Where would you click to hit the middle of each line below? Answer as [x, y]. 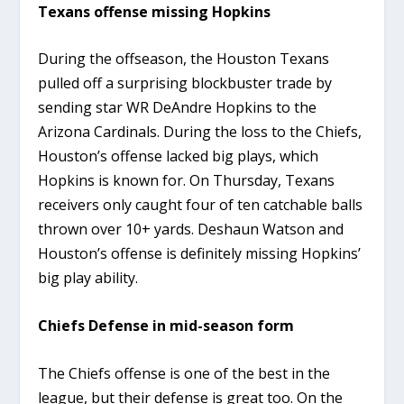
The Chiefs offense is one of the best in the [184, 373]
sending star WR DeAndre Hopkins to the [178, 108]
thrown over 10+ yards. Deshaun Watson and [191, 230]
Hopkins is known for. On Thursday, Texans [187, 181]
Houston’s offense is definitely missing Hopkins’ [200, 254]
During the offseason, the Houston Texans [184, 59]
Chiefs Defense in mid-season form [166, 326]
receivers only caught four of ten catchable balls [201, 205]
